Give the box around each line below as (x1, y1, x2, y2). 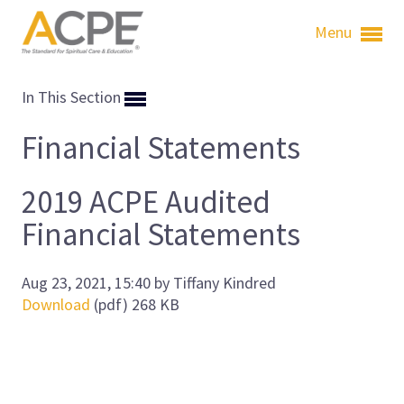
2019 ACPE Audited (22, 181, 271, 222)
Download (22, 293, 90, 315)
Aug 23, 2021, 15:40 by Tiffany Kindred (22, 271, 276, 293)
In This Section (22, 87, 124, 107)
